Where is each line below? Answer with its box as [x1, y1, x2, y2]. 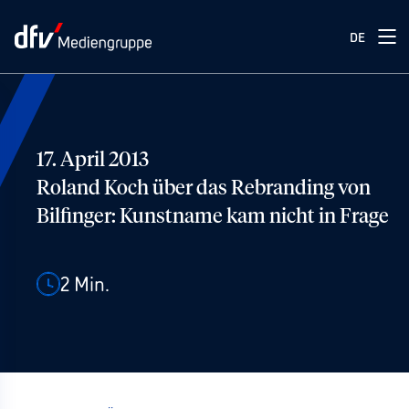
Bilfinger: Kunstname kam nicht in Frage [37, 207, 389, 227]
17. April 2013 [37, 151, 149, 171]
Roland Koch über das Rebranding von [37, 179, 371, 199]
